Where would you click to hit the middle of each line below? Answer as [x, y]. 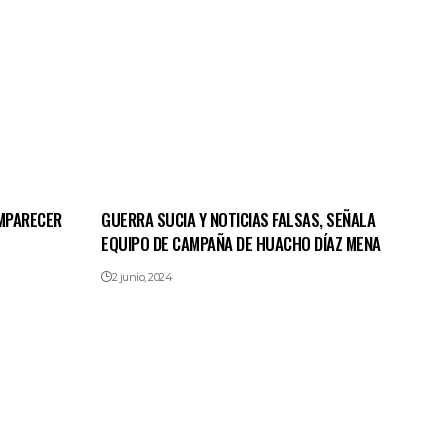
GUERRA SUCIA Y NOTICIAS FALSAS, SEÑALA [238, 220]
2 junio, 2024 [142, 277]
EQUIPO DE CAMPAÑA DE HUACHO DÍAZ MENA [241, 244]
